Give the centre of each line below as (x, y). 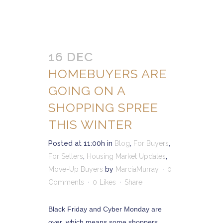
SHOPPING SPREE (103, 108)
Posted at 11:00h (77, 143)
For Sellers (66, 156)
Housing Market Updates (126, 156)
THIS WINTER (90, 124)
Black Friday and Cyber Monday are (105, 209)
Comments (66, 182)
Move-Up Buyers (76, 169)
